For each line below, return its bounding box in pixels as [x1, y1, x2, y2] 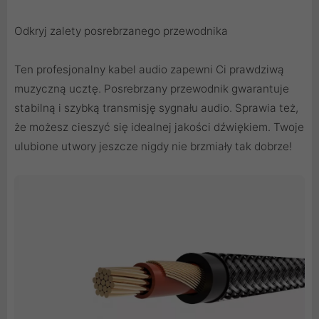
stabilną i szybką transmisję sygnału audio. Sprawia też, [14, 100, 298, 115]
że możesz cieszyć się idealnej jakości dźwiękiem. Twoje [14, 120, 304, 134]
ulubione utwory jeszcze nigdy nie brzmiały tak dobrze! [14, 139, 292, 153]
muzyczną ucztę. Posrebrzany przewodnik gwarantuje [14, 81, 289, 95]
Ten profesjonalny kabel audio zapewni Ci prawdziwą [14, 62, 284, 76]
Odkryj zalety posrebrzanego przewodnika [14, 23, 228, 38]
